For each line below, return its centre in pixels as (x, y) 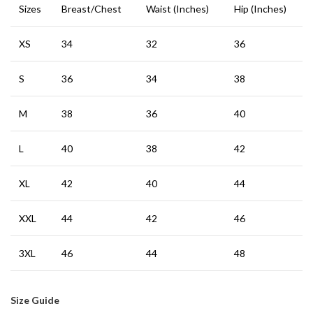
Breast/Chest (92, 9)
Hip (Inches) (260, 9)
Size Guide (35, 300)
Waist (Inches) (177, 9)
